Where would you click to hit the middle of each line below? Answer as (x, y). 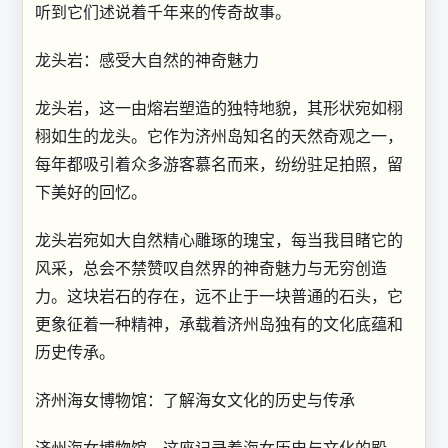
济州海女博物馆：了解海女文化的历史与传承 (195, 399)
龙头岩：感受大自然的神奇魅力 (147, 59)
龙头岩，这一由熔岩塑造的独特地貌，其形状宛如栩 (219, 107)
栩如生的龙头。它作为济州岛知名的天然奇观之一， (219, 135)
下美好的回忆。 (91, 191)
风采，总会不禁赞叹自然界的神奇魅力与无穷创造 (211, 267)
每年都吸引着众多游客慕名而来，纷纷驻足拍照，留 (219, 163)
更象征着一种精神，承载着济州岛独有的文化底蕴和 (219, 323)
